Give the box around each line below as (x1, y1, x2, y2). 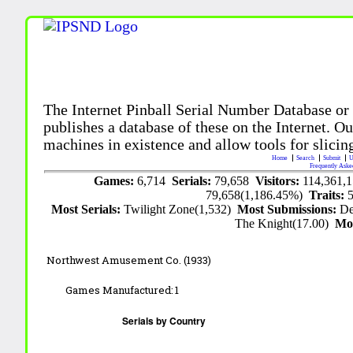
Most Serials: (51, 202, 124, 216)
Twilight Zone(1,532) (124, 202, 238, 216)
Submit (323, 154, 343, 162)
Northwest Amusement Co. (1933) (46, 252, 212, 267)
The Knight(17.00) (235, 216, 336, 230)
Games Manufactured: (65, 282, 174, 297)
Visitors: (255, 173, 303, 188)
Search (296, 154, 317, 162)
